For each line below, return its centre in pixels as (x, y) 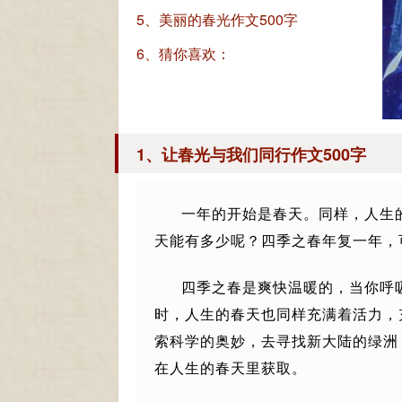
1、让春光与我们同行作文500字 (251, 154)
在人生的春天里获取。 (231, 367)
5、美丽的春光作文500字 (217, 19)
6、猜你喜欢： (184, 53)
